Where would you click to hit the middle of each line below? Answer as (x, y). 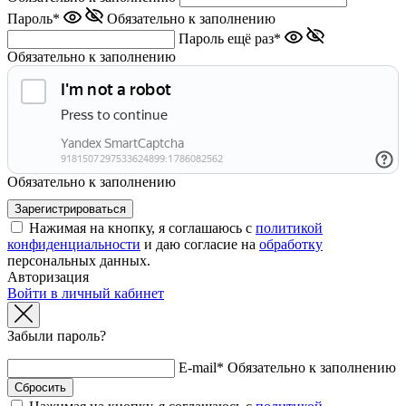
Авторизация (48, 276)
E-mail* (201, 367)
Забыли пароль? (57, 335)
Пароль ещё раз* (230, 38)
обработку (291, 244)
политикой (289, 227)
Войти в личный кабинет (86, 293)
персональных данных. (79, 260)
